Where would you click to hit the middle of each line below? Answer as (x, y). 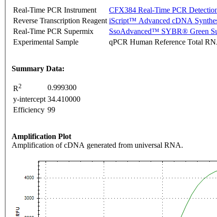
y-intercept (29, 99)
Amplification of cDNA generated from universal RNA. (97, 145)
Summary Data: (38, 69)
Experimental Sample (46, 42)
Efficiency (29, 110)
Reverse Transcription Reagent (60, 21)
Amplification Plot (41, 137)
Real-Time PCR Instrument (55, 10)
